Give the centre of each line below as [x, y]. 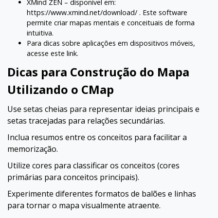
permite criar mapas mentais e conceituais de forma [111, 23]
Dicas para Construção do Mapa [98, 72]
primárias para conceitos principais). [73, 177]
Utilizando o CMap [61, 89]
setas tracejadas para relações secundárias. [86, 121]
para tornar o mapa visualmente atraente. [84, 205]
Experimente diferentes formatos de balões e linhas [102, 194]
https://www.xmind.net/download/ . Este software [107, 12]
